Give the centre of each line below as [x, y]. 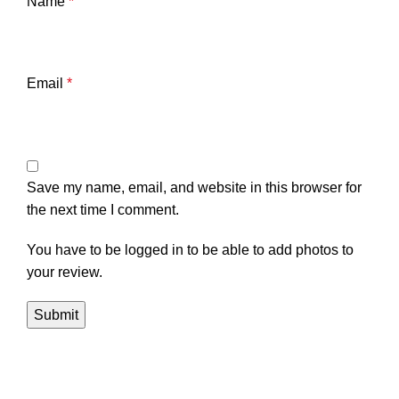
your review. [65, 272]
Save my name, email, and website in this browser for [194, 187]
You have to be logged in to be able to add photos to [190, 250]
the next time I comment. [103, 210]
